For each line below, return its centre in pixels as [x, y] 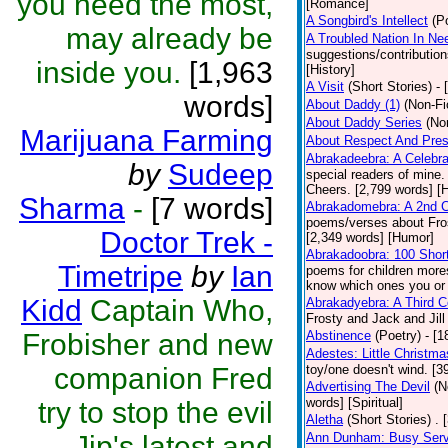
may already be [169, 38]
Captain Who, [181, 310]
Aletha [324, 419]
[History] [330, 69]
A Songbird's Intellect [367, 20]
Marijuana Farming [146, 140]
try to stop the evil [155, 412]
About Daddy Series [364, 122]
